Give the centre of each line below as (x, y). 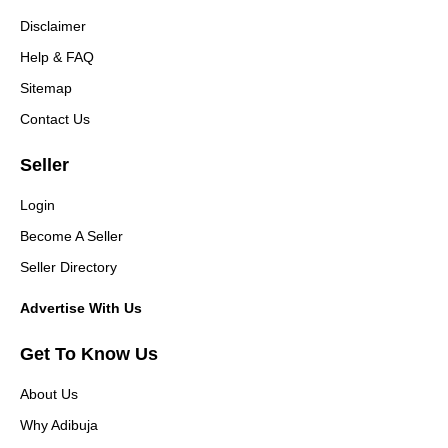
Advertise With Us (81, 308)
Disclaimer (53, 26)
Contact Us (55, 119)
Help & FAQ (57, 57)
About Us (49, 394)
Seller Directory (68, 267)
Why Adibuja (59, 425)
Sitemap (46, 88)
